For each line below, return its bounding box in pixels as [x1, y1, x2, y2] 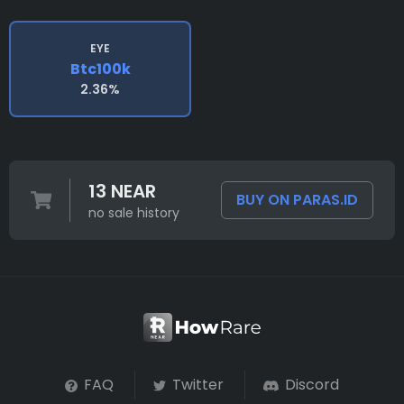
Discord [280, 374, 339, 396]
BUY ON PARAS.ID [236, 189, 358, 211]
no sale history [87, 204, 179, 223]
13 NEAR [87, 179, 156, 205]
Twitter [169, 374, 225, 396]
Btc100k [69, 59, 131, 80]
